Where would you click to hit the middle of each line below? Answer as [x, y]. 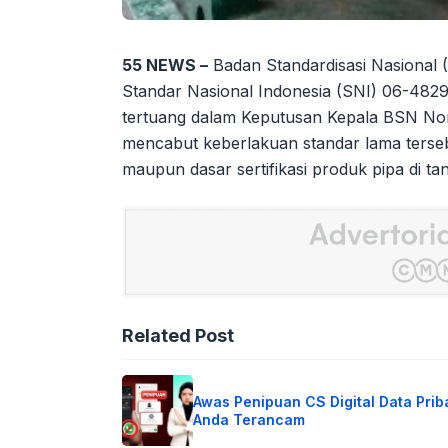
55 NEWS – [165, 65]
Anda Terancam [249, 419]
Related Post [178, 336]
